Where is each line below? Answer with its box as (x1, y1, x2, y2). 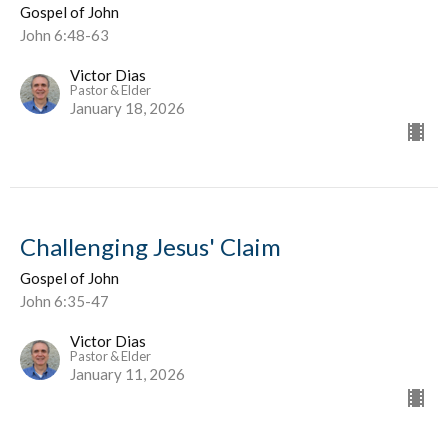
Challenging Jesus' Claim (20, 232, 281, 262)
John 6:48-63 (20, 26, 109, 45)
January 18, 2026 (70, 99, 185, 118)
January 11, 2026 (70, 365, 185, 384)
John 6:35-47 (20, 292, 109, 311)
